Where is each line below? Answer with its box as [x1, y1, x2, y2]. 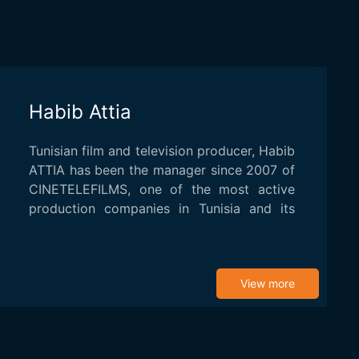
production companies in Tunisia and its [29, 200, 295, 217]
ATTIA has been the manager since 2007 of [29, 162, 295, 179]
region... [29, 220, 77, 236]
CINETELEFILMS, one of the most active [29, 181, 295, 198]
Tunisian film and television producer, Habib [29, 143, 295, 159]
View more [240, 276, 295, 291]
